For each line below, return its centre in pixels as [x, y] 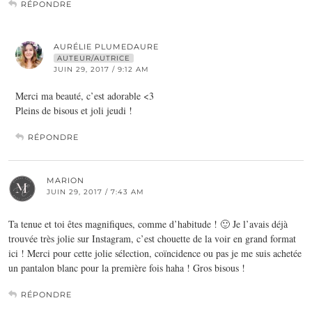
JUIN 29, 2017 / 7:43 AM [95, 192]
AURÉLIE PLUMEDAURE [106, 46]
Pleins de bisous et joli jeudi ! [74, 110]
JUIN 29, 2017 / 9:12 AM [101, 69]
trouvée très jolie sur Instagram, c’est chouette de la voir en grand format [152, 238]
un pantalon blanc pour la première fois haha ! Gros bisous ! [127, 267]
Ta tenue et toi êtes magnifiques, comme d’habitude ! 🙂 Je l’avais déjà [148, 224]
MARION [65, 180]
